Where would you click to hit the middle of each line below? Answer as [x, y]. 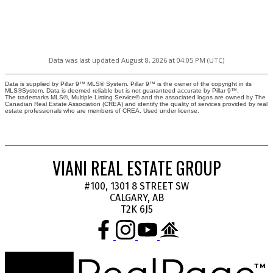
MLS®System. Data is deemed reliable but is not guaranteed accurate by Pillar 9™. [122, 91]
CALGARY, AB [136, 198]
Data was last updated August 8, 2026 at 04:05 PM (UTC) [136, 60]
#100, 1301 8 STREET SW [136, 186]
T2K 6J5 [136, 210]
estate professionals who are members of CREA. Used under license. [102, 111]
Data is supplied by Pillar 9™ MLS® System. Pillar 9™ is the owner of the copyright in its [128, 84]
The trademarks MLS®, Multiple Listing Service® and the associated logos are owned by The [135, 97]
